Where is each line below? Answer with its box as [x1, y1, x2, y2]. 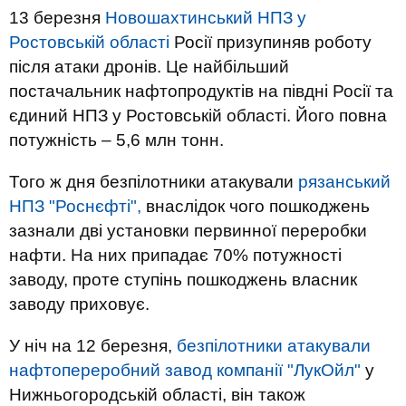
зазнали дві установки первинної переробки [9, 221, 367, 240]
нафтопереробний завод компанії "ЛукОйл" [9, 361, 361, 380]
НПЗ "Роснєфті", [9, 197, 141, 216]
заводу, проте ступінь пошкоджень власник [9, 270, 357, 289]
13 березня [9, 8, 105, 27]
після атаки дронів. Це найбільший [9, 57, 289, 76]
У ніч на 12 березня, [9, 336, 177, 355]
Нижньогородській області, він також [9, 385, 305, 404]
